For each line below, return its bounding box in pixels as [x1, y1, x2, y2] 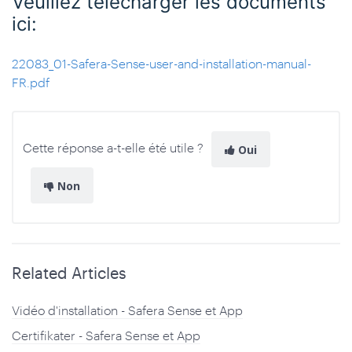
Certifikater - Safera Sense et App [12, 328, 200, 343]
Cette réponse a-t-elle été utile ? [23, 140, 203, 156]
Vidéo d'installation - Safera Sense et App [12, 302, 243, 317]
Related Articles [12, 263, 126, 282]
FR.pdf [12, 75, 49, 90]
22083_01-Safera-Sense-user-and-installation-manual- [12, 56, 311, 71]
